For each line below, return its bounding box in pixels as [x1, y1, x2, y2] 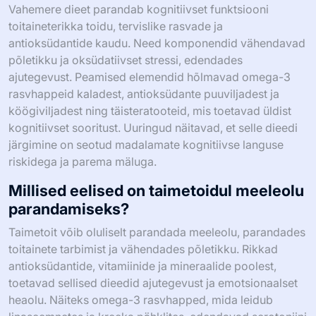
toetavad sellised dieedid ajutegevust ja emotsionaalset [8, 275, 298, 290]
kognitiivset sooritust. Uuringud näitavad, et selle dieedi [8, 120, 298, 135]
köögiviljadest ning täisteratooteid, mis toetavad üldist [8, 103, 291, 118]
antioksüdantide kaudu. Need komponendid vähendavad [8, 35, 305, 50]
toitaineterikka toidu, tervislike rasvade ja [8, 18, 223, 33]
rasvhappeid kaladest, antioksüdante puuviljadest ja [8, 86, 279, 101]
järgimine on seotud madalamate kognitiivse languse [8, 137, 284, 152]
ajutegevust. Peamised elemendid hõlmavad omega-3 [8, 69, 291, 84]
